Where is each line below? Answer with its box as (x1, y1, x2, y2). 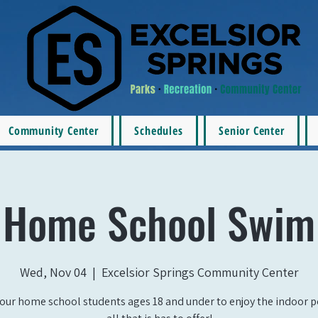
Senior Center (219, 123, 285, 138)
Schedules (134, 123, 183, 138)
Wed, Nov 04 (19, 264, 87, 280)
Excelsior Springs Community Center (101, 264, 299, 280)
